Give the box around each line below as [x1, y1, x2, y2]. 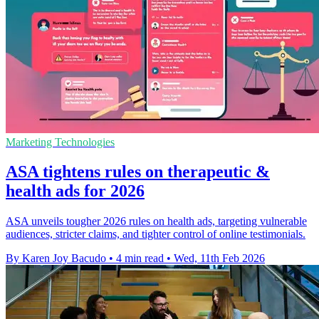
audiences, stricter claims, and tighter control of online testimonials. [6, 228, 305, 241]
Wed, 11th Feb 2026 [174, 252, 265, 265]
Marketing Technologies [6, 135, 115, 148]
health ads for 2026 [6, 182, 145, 201]
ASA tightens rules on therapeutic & [6, 162, 270, 182]
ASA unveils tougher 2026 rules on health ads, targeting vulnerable [6, 215, 307, 228]
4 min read [116, 252, 164, 265]
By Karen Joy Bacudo [6, 252, 106, 265]
